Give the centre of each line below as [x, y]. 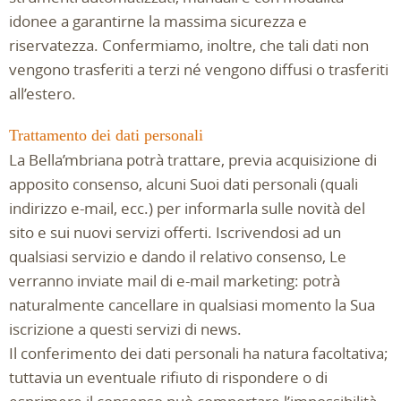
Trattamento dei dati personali [106, 135]
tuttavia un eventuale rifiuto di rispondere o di [168, 377]
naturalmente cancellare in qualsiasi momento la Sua [192, 305]
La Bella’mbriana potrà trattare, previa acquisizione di [193, 160]
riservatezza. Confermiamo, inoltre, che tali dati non [189, 45]
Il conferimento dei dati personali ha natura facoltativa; [199, 353]
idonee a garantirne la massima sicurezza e [158, 21]
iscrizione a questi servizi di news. [125, 329]
